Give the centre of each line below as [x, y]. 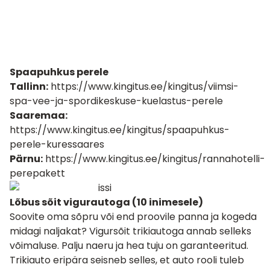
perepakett [37, 173]
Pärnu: [26, 159]
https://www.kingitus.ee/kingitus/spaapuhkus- [120, 130]
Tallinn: [29, 86]
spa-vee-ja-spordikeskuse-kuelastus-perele [116, 101]
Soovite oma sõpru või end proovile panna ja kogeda [133, 217]
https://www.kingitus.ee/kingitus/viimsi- [145, 86]
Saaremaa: [39, 115]
